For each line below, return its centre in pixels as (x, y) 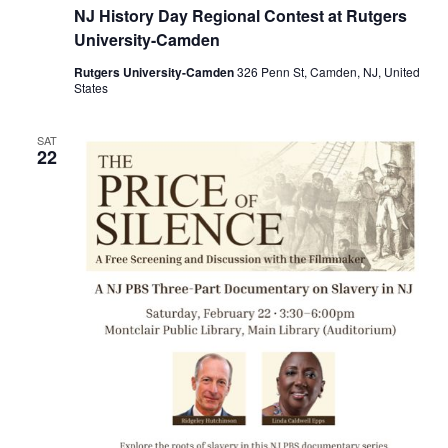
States (90, 88)
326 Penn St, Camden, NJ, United (328, 72)
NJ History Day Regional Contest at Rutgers (240, 16)
